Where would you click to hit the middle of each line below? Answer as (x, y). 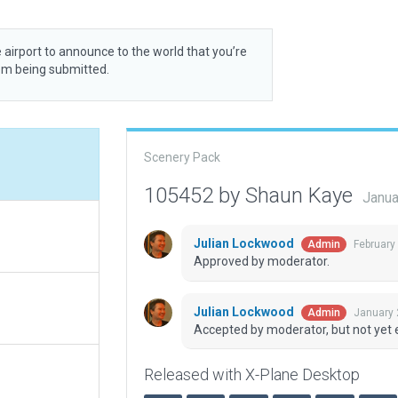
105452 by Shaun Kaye (251, 195)
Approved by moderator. (261, 262)
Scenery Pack (182, 157)
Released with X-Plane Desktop (251, 375)
